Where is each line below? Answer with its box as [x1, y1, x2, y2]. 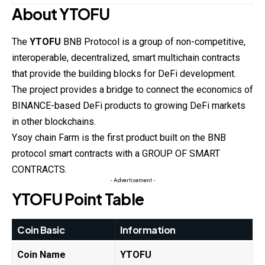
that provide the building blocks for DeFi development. [12, 67, 236, 79]
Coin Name [17, 248, 66, 260]
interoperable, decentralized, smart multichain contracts [12, 51, 240, 63]
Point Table [64, 189, 144, 209]
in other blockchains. [12, 115, 96, 127]
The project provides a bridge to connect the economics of [12, 83, 253, 95]
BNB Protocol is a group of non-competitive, [61, 35, 245, 47]
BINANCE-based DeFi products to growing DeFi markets [12, 99, 245, 111]
